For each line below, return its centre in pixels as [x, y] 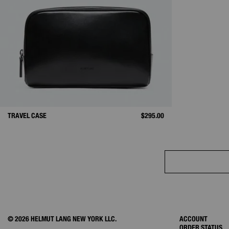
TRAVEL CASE [27, 115]
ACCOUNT [193, 219]
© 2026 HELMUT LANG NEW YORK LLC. [62, 219]
